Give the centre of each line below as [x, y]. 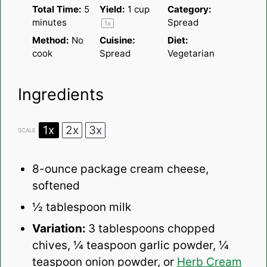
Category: [189, 9]
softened [56, 186]
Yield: [112, 9]
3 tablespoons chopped [151, 229]
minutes [49, 22]
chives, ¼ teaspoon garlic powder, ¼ [130, 246]
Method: [50, 40]
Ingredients [60, 95]
